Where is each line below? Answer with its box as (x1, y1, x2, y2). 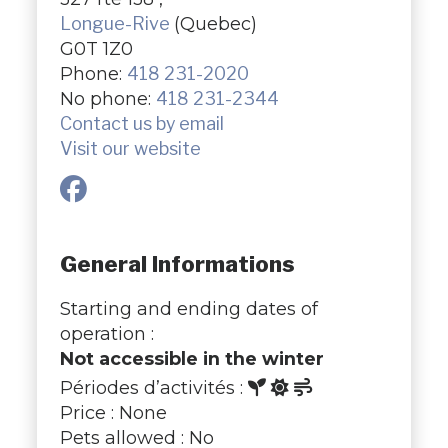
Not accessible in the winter (59, 348, 324, 369)
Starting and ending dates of (59, 298, 318, 319)
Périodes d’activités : (59, 377, 248, 398)
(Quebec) (173, 12, 257, 34)
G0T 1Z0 (59, 37, 133, 59)
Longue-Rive (59, 12, 174, 34)
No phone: (59, 87, 156, 109)
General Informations (59, 250, 295, 279)
